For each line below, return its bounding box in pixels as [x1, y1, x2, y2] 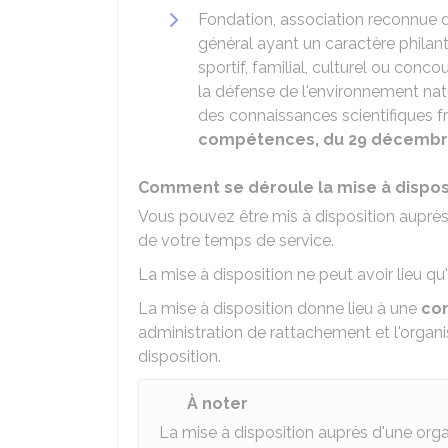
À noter [187, 394, 248, 413]
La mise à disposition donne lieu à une [138, 299, 421, 318]
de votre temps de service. [138, 231, 334, 250]
